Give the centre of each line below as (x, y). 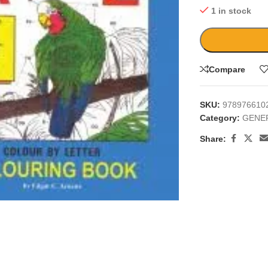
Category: (220, 118)
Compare (227, 69)
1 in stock (231, 11)
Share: (213, 138)
